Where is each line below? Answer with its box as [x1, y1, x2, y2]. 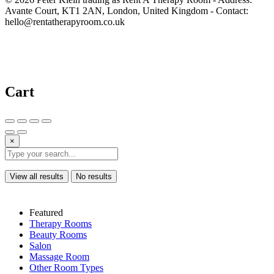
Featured [29, 207, 63, 218]
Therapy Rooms [29, 218, 92, 229]
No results [76, 172, 112, 182]
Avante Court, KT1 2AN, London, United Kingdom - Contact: [5, 6, 248, 17]
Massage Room [29, 251, 89, 262]
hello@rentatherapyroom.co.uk [5, 17, 125, 28]
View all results [10, 172, 64, 182]
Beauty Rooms [29, 229, 87, 240]
